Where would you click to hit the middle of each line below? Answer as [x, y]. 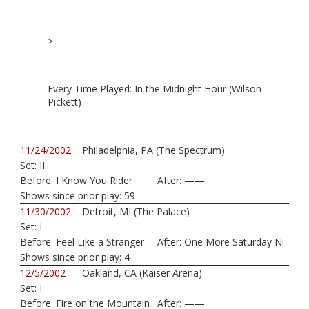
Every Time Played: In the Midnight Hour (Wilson [154, 89]
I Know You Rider [94, 181]
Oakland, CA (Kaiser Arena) [142, 273]
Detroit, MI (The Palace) [136, 212]
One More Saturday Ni [234, 242]
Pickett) [64, 102]
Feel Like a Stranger [100, 242]
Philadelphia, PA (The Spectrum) [153, 150]
